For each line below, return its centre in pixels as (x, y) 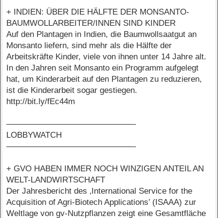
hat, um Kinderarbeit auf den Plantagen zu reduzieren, (104, 79)
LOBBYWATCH (34, 135)
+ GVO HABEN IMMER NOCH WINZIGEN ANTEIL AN (105, 169)
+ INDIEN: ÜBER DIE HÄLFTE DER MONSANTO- (98, 12)
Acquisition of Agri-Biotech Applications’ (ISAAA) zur (101, 202)
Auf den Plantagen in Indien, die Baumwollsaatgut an (102, 35)
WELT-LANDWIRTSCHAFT (56, 180)
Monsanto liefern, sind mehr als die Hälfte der (89, 46)
